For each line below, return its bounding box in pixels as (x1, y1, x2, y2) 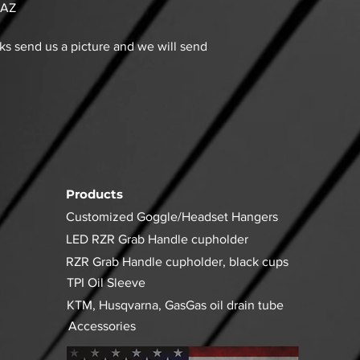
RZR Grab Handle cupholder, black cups (65, 255, 288, 269)
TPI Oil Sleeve (66, 276, 145, 290)
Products (65, 186, 123, 202)
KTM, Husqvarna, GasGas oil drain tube (66, 298, 284, 313)
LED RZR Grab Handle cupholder (65, 232, 248, 247)
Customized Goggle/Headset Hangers (65, 210, 278, 224)
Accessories (67, 319, 136, 333)
